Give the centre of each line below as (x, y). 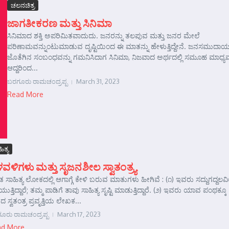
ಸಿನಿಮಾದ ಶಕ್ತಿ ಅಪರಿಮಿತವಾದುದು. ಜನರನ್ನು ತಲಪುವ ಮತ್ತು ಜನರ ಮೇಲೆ (104, 36)
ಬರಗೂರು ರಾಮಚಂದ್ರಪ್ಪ (37, 81)
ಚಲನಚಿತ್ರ (23, 5)
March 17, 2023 (79, 214)
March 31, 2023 (98, 81)
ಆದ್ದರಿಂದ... (22, 68)
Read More (25, 94)
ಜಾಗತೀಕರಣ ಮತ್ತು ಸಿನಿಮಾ (60, 23)
